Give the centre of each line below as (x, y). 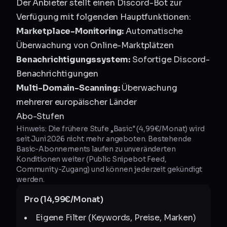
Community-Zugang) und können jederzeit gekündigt (109, 169)
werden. (30, 179)
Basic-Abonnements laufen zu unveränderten (96, 149)
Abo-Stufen (40, 116)
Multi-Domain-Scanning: (68, 88)
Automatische (154, 31)
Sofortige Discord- (170, 60)
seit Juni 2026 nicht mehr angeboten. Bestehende (104, 139)
